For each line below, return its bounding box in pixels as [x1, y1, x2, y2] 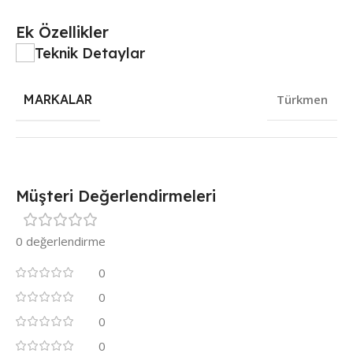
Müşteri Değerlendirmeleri [16, 185, 216, 206]
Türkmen [277, 91, 328, 107]
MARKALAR [24, 91, 92, 107]
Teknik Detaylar [35, 43, 145, 62]
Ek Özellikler [16, 21, 109, 42]
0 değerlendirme [16, 232, 106, 249]
